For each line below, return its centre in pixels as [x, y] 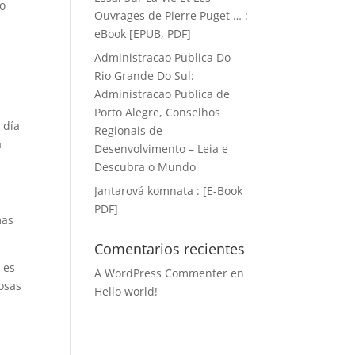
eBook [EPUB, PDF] [143, 34]
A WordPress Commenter [161, 273]
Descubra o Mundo [145, 167]
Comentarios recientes [170, 249]
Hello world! [126, 291]
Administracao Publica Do [163, 57]
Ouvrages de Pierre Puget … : [172, 15]
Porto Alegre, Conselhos [158, 112]
